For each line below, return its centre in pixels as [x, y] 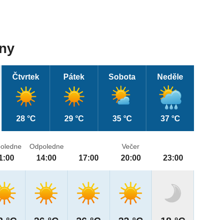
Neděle [170, 77]
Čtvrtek [26, 77]
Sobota [122, 77]
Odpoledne [46, 147]
